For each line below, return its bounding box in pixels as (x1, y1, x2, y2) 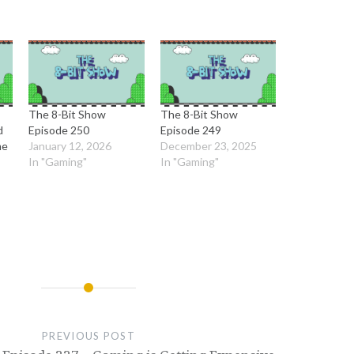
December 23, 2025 (160, 138, 257, 153)
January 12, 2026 (28, 138, 112, 153)
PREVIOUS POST (42, 329, 135, 342)
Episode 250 (28, 122, 90, 137)
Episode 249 (160, 122, 221, 137)
